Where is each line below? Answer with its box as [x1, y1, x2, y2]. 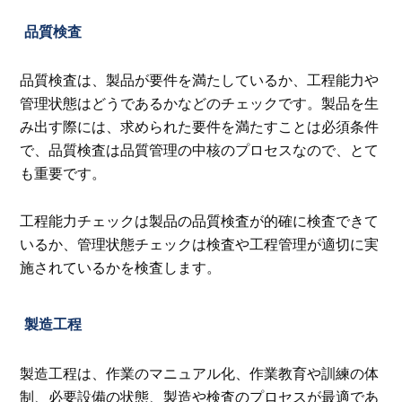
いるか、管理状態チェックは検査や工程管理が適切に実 [20, 233, 380, 254]
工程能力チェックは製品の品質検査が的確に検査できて [20, 210, 380, 231]
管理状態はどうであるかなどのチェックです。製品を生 [20, 93, 380, 114]
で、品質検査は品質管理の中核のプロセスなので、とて [20, 140, 380, 161]
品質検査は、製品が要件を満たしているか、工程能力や [20, 70, 380, 91]
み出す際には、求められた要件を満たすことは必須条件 [20, 117, 380, 137]
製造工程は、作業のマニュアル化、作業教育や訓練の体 [20, 363, 380, 383]
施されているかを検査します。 [20, 257, 222, 277]
